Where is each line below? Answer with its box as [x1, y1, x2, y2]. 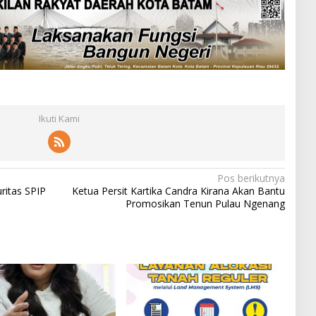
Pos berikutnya [217, 171, 285, 186]
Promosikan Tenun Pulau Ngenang [125, 197, 285, 211]
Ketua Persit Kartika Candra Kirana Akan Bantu [71, 184, 285, 198]
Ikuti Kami [38, 112, 80, 126]
